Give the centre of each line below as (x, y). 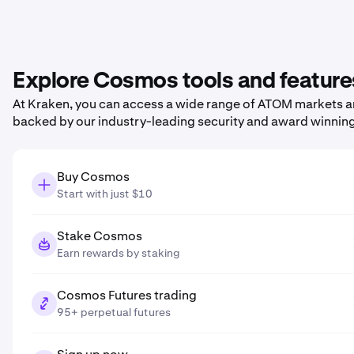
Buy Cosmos (93, 177)
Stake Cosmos (100, 236)
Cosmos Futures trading (127, 295)
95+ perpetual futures (114, 312)
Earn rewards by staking (119, 253)
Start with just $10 (105, 194)
